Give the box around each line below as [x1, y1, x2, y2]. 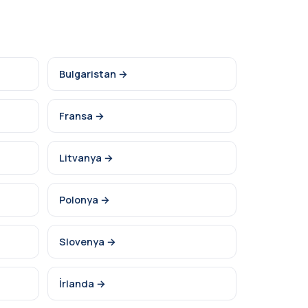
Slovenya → [59, 235, 116, 248]
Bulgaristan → [59, 67, 128, 80]
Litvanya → [59, 151, 113, 164]
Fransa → [59, 109, 104, 122]
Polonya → [59, 193, 110, 206]
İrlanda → [59, 277, 106, 290]
